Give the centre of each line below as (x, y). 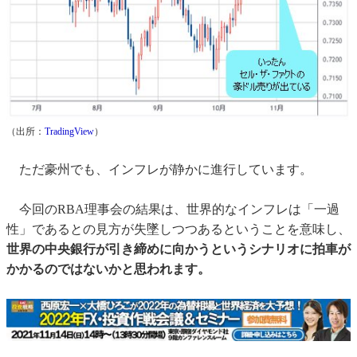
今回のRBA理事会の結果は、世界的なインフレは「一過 (173, 210)
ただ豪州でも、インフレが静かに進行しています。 (159, 170)
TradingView (69, 132)
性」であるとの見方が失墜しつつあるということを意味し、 (178, 229)
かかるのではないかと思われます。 (108, 269)
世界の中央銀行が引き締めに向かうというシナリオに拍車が (178, 249)
